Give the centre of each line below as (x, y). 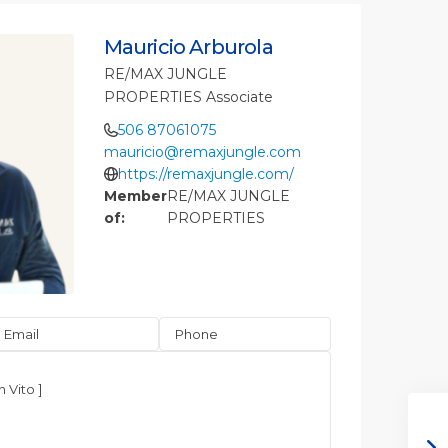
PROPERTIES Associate (188, 97)
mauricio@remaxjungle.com (202, 152)
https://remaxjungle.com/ (205, 174)
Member (135, 196)
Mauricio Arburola (188, 47)
